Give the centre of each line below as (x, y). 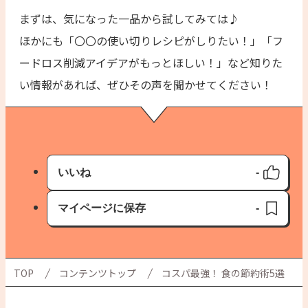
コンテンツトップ (98, 273)
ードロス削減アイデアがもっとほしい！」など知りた (151, 62)
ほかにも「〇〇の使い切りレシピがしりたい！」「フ (151, 40)
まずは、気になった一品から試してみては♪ (129, 18)
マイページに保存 (102, 208)
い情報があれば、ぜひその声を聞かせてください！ (146, 84)
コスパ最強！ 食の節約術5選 (223, 273)
